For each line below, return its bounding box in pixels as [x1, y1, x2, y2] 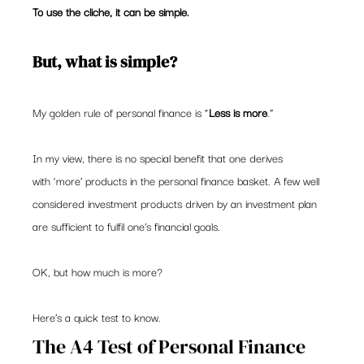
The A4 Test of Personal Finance [32, 333, 310, 360]
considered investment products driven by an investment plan [32, 194, 321, 212]
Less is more [209, 103, 268, 121]
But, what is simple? [32, 50, 178, 73]
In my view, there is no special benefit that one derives [32, 149, 287, 167]
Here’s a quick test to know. [32, 308, 162, 326]
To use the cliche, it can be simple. [32, 2, 190, 20]
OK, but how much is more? [32, 262, 163, 280]
